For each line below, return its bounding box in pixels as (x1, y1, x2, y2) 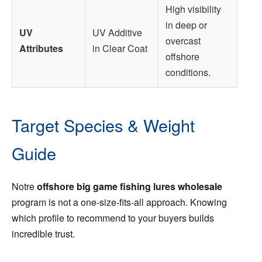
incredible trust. (12, 227, 75, 241)
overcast (166, 34, 201, 48)
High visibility (166, 2, 221, 16)
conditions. (166, 65, 211, 80)
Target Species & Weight (12, 113, 195, 137)
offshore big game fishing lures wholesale (37, 180, 222, 194)
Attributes (19, 42, 63, 56)
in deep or (166, 18, 207, 32)
